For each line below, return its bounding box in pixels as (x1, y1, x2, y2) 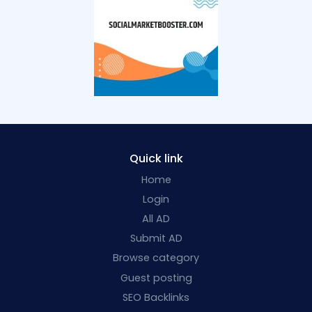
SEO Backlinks (123, 290, 189, 304)
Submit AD (130, 231, 182, 246)
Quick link (129, 150, 183, 166)
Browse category (113, 251, 199, 265)
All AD (142, 212, 170, 226)
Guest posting (120, 270, 192, 285)
